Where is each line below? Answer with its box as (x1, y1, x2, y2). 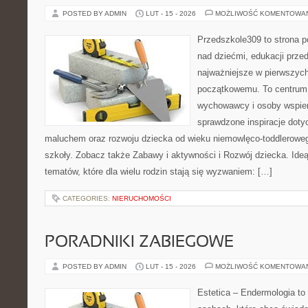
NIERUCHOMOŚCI (112, 195, 171, 202)
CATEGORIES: (63, 195, 112, 202)
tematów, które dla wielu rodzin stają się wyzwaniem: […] (45, 166, 272, 177)
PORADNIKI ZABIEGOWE (45, 235, 234, 250)
